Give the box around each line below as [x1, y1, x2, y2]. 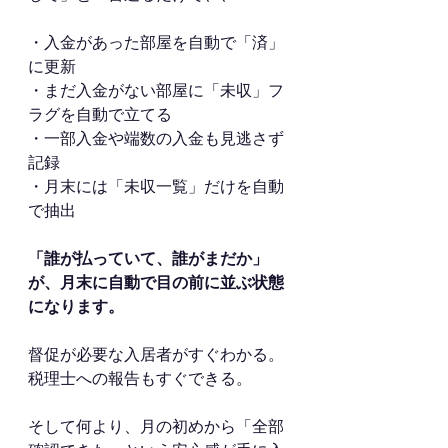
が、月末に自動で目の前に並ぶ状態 [28, 271, 284, 294]
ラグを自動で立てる [28, 103, 176, 126]
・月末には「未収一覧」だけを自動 [28, 175, 284, 198]
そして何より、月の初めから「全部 [28, 415, 284, 438]
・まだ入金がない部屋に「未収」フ [28, 79, 284, 102]
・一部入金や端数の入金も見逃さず [28, 127, 284, 150]
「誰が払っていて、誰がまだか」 [28, 247, 268, 270]
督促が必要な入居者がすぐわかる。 [28, 343, 284, 366]
